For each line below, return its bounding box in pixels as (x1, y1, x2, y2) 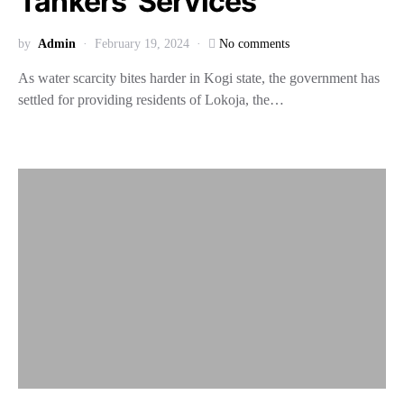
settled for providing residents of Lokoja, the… (18, 92, 284, 107)
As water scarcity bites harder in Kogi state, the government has (18, 70, 380, 86)
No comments (219, 37, 289, 50)
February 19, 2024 (95, 37, 189, 50)
